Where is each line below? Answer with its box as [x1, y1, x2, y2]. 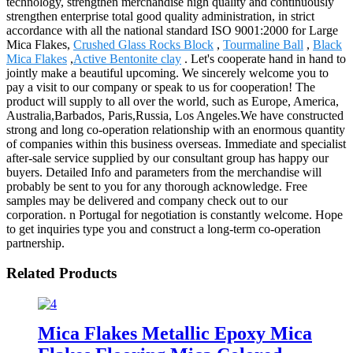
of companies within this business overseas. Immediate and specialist [6, 136, 346, 150]
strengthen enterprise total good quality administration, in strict [6, 9, 314, 23]
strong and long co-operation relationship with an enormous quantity [6, 122, 345, 136]
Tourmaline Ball [223, 37, 303, 51]
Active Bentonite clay [73, 51, 181, 65]
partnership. [6, 236, 65, 250]
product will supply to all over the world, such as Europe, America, [6, 94, 339, 108]
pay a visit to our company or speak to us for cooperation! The [6, 80, 315, 94]
